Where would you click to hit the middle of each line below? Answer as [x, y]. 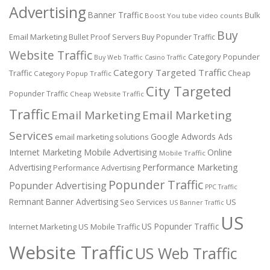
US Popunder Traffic [180, 227]
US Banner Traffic [197, 203]
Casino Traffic [165, 58]
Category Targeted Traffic [170, 73]
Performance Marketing [190, 167]
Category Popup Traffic [73, 74]
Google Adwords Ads [192, 137]
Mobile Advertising [121, 152]
